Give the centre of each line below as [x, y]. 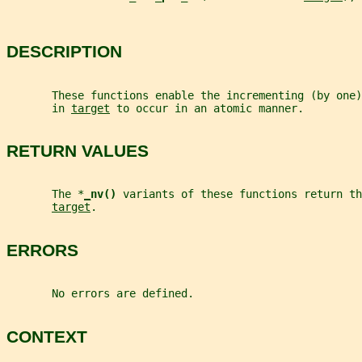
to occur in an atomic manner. [207, 108]
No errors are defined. [100, 294]
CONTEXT [47, 336]
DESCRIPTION [64, 52]
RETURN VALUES [78, 150]
